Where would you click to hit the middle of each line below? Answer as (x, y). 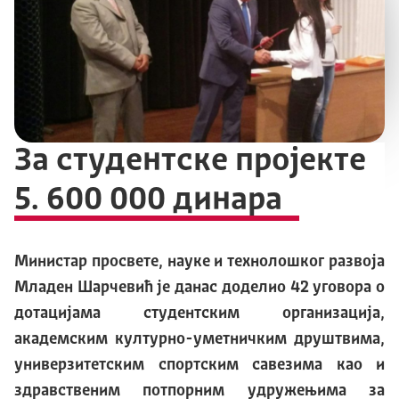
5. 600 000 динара (148, 200)
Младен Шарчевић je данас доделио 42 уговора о (199, 287)
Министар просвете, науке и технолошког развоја (199, 261)
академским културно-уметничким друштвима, (199, 339)
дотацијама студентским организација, (199, 313)
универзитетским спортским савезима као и (199, 365)
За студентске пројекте (190, 161)
